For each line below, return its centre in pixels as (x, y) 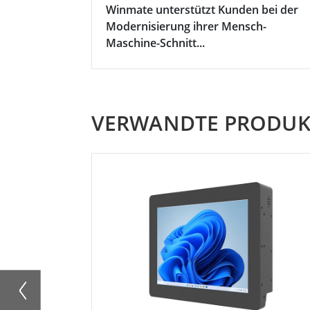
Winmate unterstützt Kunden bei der (202, 9)
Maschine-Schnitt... (155, 43)
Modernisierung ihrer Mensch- (186, 26)
